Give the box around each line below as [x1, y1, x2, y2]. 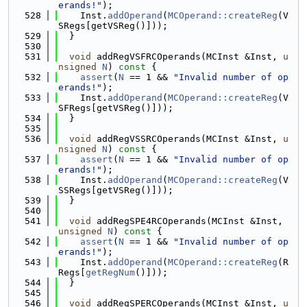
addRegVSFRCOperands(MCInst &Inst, [91, 51, 283, 62]
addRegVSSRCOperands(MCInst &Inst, [91, 134, 283, 144]
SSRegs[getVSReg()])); [58, 185, 173, 195]
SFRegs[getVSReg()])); [58, 103, 173, 113]
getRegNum [86, 267, 135, 278]
